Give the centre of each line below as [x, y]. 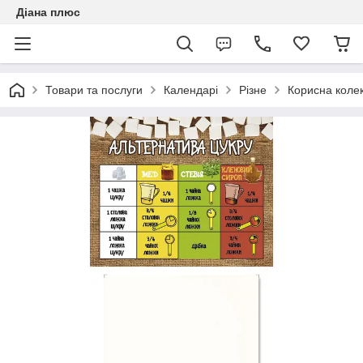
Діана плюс [48, 12]
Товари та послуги [94, 90]
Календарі [191, 90]
